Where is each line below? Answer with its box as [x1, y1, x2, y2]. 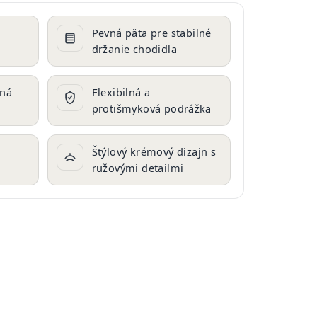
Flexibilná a [91, 85, 151, 99]
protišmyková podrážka [91, 101, 212, 115]
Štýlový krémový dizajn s [91, 144, 217, 158]
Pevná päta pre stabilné [91, 25, 212, 40]
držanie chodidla [91, 42, 177, 56]
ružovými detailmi [91, 161, 184, 175]
